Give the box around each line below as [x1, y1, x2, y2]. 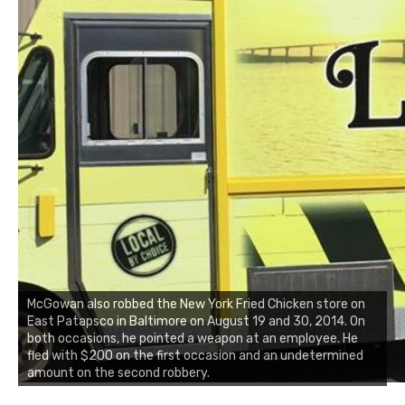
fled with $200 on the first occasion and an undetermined [27, 347, 363, 363]
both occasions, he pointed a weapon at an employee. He [27, 330, 358, 346]
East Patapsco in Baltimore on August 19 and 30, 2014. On [27, 313, 365, 329]
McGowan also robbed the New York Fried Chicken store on [27, 296, 365, 312]
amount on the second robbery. [27, 364, 210, 381]
